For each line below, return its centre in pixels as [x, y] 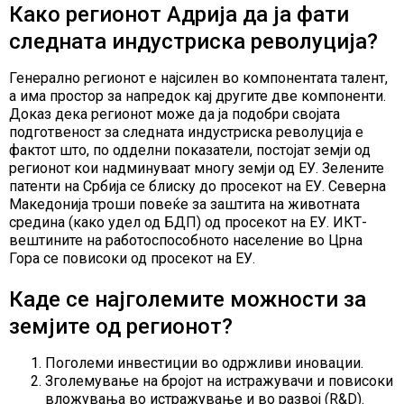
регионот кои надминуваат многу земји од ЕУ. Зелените [197, 169]
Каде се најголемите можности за [188, 300]
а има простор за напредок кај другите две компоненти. [197, 96]
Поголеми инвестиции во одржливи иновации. [204, 363]
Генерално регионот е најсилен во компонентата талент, [198, 78]
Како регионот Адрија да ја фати [179, 15]
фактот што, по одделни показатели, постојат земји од [190, 151]
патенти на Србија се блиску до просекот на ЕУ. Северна [197, 187]
